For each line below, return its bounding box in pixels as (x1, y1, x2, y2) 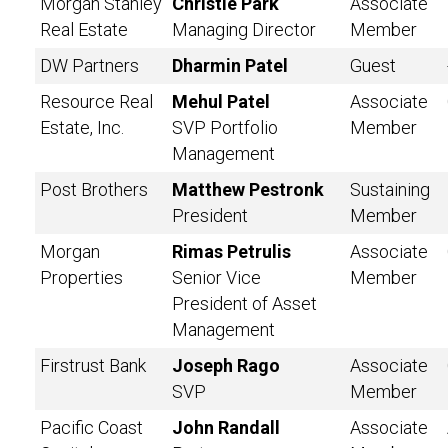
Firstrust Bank (40, 355, 146, 376)
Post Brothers (40, 179, 148, 200)
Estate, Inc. (40, 117, 124, 138)
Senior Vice (172, 267, 261, 288)
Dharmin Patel (172, 55, 288, 76)
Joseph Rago (172, 355, 280, 376)
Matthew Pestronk (172, 179, 324, 200)
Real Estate (40, 19, 128, 40)
